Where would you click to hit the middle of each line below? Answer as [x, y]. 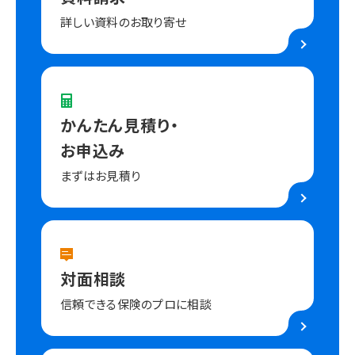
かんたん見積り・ [120, 125]
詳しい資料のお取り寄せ [124, 22]
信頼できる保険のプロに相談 [136, 304]
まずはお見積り [101, 176]
